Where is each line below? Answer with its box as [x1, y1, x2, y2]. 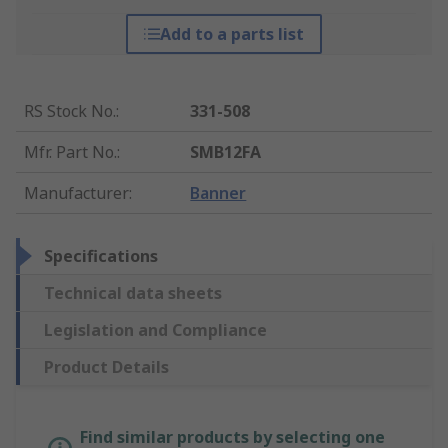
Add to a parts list [159, 23, 304, 46]
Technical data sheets [44, 282, 222, 305]
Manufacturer [24, 182, 129, 205]
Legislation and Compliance [44, 319, 267, 342]
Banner [190, 182, 247, 205]
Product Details [44, 356, 169, 379]
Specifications [44, 245, 158, 268]
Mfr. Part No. [24, 141, 117, 164]
